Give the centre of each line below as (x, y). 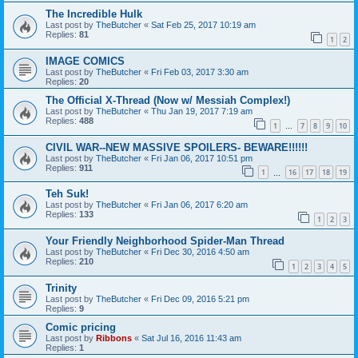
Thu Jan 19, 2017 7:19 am (202, 111)
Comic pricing (81, 327)
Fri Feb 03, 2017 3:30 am (200, 72)
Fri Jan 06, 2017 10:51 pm (202, 158)
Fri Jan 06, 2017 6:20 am (199, 205)
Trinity (61, 288)
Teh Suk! (67, 194)
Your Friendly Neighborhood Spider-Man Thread (165, 241)
